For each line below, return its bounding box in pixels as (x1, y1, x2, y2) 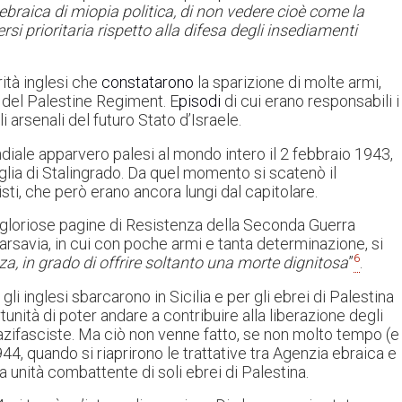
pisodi (179, 92, 221, 111)
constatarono (101, 73, 194, 92)
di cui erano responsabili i (221, 92, 399, 111)
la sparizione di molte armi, (194, 73, 381, 92)
